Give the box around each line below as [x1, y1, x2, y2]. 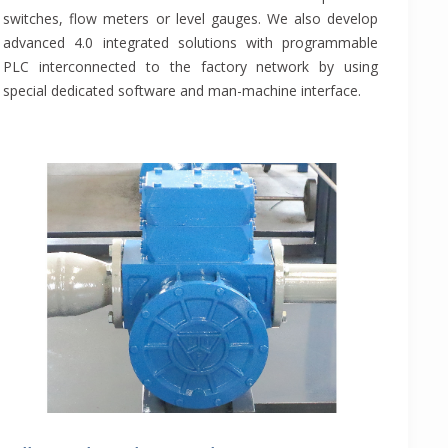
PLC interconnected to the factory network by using [3, 57, 378, 77]
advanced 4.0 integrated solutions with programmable [3, 33, 378, 53]
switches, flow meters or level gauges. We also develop [3, 9, 378, 29]
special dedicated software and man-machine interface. [3, 81, 362, 101]
